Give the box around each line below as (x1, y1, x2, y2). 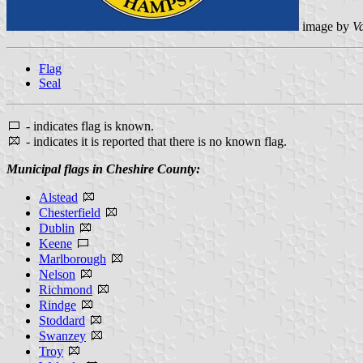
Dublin (39, 220, 75, 235)
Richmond (39, 282, 92, 297)
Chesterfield (39, 205, 100, 220)
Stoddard (39, 313, 85, 327)
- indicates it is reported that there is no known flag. (23, 134, 287, 148)
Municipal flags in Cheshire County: (6, 161, 200, 176)
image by (299, 19, 352, 33)
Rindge (39, 297, 76, 312)
